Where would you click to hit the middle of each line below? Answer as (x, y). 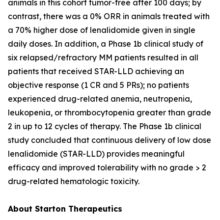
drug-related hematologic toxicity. (74, 181)
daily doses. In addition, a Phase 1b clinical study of (106, 44)
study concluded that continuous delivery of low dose (110, 140)
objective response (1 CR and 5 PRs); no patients (98, 85)
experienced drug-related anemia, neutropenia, (100, 99)
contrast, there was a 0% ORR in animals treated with (109, 16)
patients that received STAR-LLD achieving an (96, 71)
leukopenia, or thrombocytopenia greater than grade (110, 112)
